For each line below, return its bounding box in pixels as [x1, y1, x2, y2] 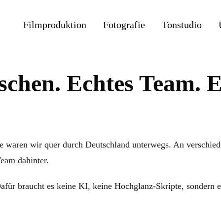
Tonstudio [161, 19, 202, 30]
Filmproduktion [23, 19, 86, 30]
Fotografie [103, 19, 145, 30]
